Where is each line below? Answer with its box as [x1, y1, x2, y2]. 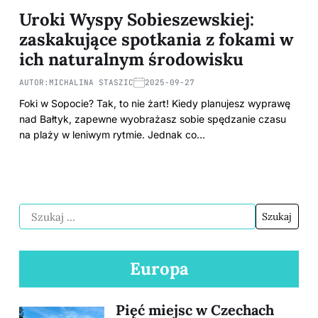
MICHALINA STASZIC [49, 77, 133, 88]
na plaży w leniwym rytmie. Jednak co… [19, 128, 205, 141]
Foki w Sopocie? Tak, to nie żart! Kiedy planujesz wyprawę [19, 97, 290, 110]
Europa [129, 257, 189, 280]
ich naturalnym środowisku [19, 48, 243, 71]
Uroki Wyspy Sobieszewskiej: [19, 9, 254, 31]
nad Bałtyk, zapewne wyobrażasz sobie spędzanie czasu [19, 113, 286, 126]
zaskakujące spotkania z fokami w [19, 28, 293, 51]
